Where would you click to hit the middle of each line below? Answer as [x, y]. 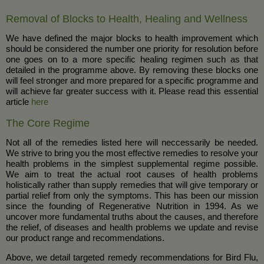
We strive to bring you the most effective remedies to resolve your [132, 153]
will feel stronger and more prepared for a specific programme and [132, 80]
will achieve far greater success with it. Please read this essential [132, 91]
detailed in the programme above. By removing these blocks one [132, 70]
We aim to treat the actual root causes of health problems [132, 174]
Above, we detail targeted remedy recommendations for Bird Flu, [132, 257]
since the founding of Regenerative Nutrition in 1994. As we [132, 206]
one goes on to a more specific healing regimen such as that [132, 59]
